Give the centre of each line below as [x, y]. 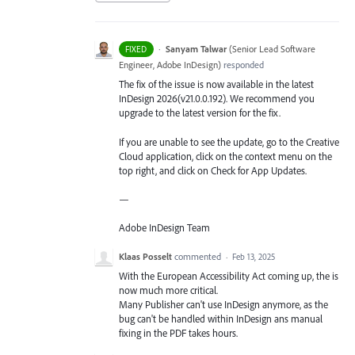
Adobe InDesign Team [164, 227]
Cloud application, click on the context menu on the [225, 156]
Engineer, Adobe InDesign [168, 65]
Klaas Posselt [145, 257]
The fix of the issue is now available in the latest [216, 84]
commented [199, 257]
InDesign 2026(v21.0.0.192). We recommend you [217, 99]
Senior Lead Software [273, 49]
